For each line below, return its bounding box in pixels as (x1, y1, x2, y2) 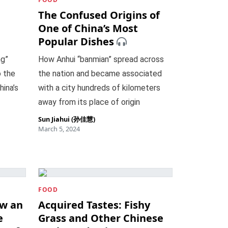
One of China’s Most (38, 21, 138, 35)
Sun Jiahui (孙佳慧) (38, 115, 96, 124)
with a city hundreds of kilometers (38, 83, 161, 93)
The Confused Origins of (38, 8, 160, 22)
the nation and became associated (38, 69, 162, 78)
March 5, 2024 (38, 124, 80, 133)
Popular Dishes (38, 35, 115, 48)
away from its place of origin (38, 97, 140, 107)
